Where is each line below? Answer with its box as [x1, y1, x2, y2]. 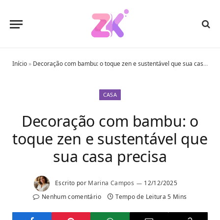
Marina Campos [88, 179, 135, 188]
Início [12, 59, 27, 68]
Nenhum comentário [41, 192, 101, 201]
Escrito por [55, 179, 86, 188]
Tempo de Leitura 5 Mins [115, 192, 187, 201]
